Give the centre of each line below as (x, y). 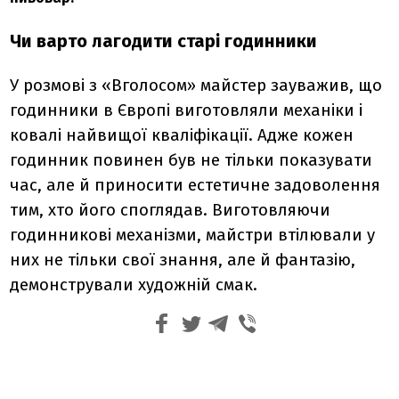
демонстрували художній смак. (134, 285)
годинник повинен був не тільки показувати (191, 160)
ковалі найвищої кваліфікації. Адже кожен (182, 135)
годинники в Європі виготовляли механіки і (187, 110)
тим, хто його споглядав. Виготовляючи (171, 210)
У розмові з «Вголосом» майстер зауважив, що (196, 85)
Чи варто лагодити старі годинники (164, 41)
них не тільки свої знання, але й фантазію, (183, 260)
